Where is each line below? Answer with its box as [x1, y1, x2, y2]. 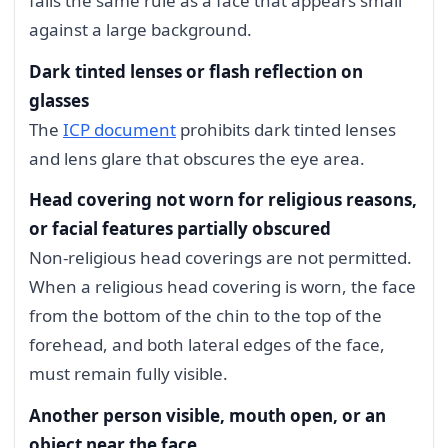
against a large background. [29, 17, 252, 41]
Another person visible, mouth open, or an [29, 404, 386, 428]
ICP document [63, 117, 176, 141]
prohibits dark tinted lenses [176, 117, 396, 141]
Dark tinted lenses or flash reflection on [29, 59, 363, 83]
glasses [29, 88, 89, 112]
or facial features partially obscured [29, 217, 331, 241]
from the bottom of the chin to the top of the [29, 304, 382, 328]
